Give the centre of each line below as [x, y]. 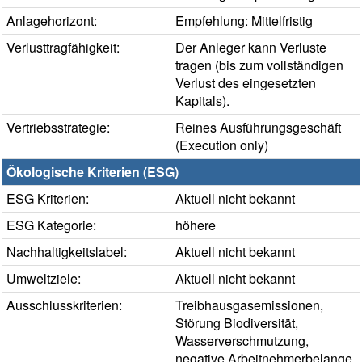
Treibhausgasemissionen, [249, 305]
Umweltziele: [44, 279]
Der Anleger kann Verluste [251, 48]
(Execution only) [222, 145]
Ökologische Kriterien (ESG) [93, 172]
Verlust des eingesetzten [246, 83]
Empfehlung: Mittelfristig [244, 21]
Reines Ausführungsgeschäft [258, 128]
